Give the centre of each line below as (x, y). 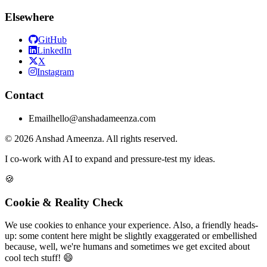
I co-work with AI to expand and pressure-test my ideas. (110, 159)
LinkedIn (54, 51)
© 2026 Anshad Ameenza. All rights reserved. (91, 138)
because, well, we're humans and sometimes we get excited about (127, 247)
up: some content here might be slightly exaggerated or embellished (131, 236)
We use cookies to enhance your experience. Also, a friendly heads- (131, 225)
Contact (24, 95)
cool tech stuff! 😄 (39, 258)
